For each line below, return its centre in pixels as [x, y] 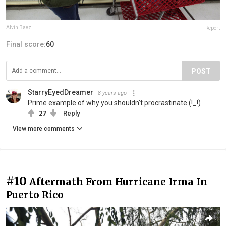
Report [213, 28]
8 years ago [112, 93]
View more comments [44, 129]
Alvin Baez [19, 28]
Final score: [26, 45]
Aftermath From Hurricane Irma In [118, 182]
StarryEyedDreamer [61, 93]
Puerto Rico [35, 195]
